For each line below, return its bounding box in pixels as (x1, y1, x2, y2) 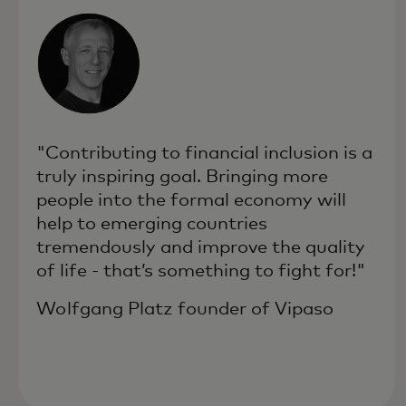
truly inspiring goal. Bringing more (36, 168, 328, 187)
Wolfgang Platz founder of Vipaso (36, 300, 333, 319)
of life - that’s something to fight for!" (36, 262, 365, 281)
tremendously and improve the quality (36, 238, 365, 257)
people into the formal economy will (36, 191, 346, 210)
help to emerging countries (36, 215, 267, 234)
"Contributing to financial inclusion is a (36, 144, 372, 163)
